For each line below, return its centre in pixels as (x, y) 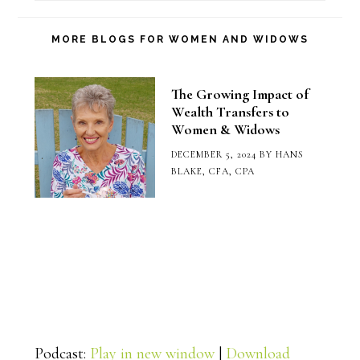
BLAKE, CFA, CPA (213, 172)
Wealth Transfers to (230, 112)
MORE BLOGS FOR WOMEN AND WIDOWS (180, 40)
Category (62, 43)
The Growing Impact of (239, 94)
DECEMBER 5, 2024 (213, 155)
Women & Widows (225, 130)
